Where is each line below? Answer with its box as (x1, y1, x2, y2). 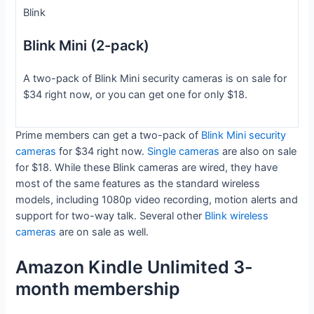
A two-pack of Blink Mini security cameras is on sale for (22, 71, 287, 85)
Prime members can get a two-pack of (15, 129, 199, 142)
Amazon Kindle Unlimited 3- (15, 257, 254, 278)
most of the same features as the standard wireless (15, 177, 261, 191)
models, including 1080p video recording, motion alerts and (15, 193, 299, 207)
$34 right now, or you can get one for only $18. (22, 88, 247, 101)
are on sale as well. (56, 226, 149, 239)
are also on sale (219, 145, 297, 158)
